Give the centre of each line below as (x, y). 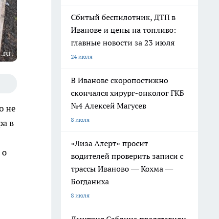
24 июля (82, 56)
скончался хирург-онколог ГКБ (128, 93)
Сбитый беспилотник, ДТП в (123, 17)
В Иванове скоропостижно (120, 80)
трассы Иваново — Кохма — (122, 169)
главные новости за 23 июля (123, 43)
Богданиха (90, 181)
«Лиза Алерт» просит (109, 143)
